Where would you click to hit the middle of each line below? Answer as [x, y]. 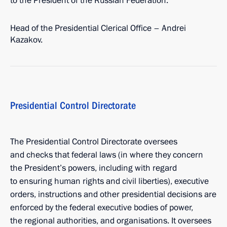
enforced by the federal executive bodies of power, [102, 207]
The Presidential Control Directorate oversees [94, 142]
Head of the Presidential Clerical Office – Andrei [98, 28]
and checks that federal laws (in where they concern [107, 155]
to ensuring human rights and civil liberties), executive [109, 181]
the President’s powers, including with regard [93, 168]
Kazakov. [26, 40]
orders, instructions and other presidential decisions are [113, 194]
